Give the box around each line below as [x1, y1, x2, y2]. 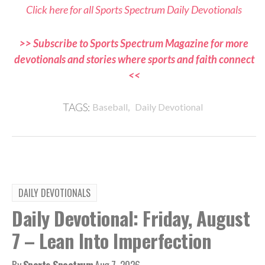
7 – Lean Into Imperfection [12, 226, 211, 254]
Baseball [92, 101, 128, 112]
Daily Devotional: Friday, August [12, 203, 250, 232]
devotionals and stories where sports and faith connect [14, 52, 254, 66]
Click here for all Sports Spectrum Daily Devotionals [26, 2, 242, 16]
